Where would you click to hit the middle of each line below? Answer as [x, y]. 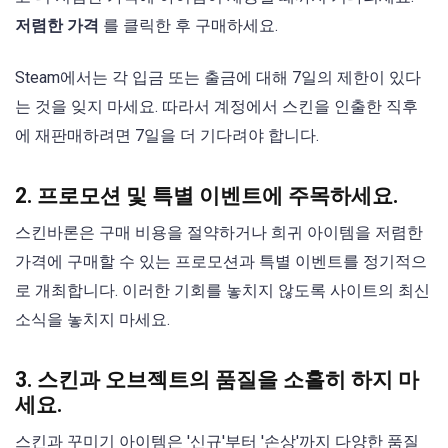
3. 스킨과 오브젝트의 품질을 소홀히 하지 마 [217, 380]
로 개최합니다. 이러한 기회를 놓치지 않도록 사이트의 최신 [222, 290]
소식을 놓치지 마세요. [92, 319]
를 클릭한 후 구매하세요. [188, 25]
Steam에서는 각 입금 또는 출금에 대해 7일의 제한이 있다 [218, 77]
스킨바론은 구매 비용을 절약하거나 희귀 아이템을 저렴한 [219, 232]
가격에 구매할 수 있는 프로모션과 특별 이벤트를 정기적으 [221, 261]
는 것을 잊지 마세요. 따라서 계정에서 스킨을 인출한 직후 [216, 106]
